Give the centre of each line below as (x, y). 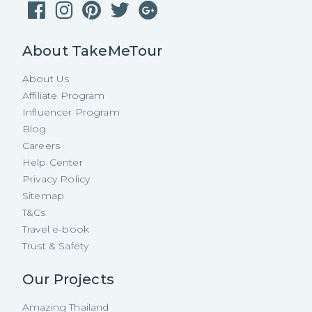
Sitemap (44, 196)
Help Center (53, 162)
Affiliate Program (64, 95)
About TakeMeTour (93, 51)
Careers (41, 146)
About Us (46, 79)
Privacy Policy (56, 179)
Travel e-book (56, 229)
